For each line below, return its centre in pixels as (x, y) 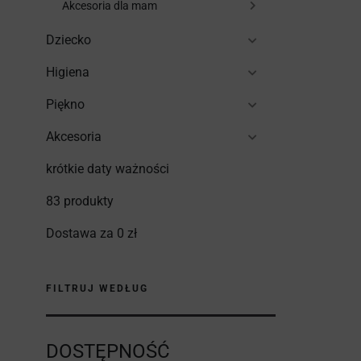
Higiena (68, 72)
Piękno (65, 104)
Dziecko (68, 40)
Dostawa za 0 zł (91, 233)
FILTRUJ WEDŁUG (97, 288)
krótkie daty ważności (108, 169)
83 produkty (80, 201)
